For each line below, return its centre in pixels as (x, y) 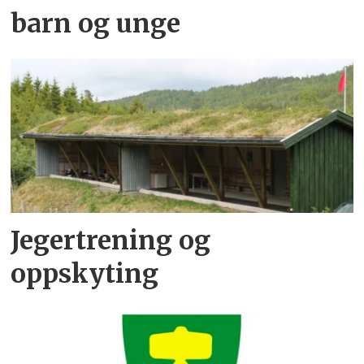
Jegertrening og (111, 241)
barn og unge (96, 23)
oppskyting (85, 274)
